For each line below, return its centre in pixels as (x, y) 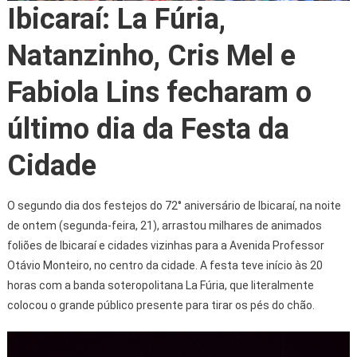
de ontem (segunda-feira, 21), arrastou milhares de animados (164, 226)
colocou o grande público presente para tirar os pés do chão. (161, 306)
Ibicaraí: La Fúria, (116, 20)
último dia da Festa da (148, 129)
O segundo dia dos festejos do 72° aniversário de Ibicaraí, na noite (174, 206)
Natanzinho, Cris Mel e (151, 56)
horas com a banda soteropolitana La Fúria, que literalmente (160, 286)
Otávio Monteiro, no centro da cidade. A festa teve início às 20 (165, 266)
